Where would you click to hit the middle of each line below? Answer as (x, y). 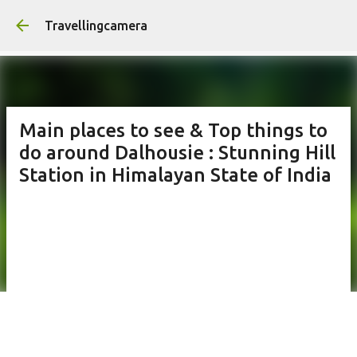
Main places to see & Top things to (173, 130)
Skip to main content (257, 20)
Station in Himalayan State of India (175, 175)
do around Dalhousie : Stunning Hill (177, 153)
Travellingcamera (96, 25)
